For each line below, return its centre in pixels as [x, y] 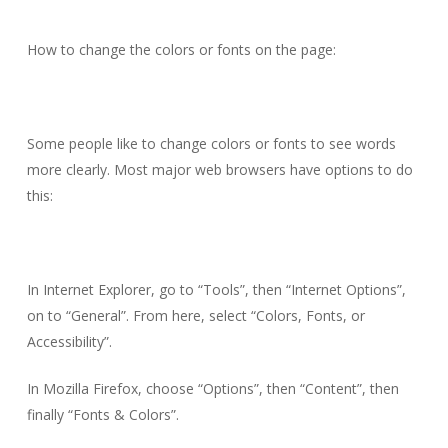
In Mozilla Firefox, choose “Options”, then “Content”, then [212, 388]
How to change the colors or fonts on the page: [181, 49]
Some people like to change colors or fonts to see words [211, 143]
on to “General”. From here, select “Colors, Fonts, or [195, 315]
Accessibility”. [69, 341]
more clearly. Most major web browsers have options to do [219, 169]
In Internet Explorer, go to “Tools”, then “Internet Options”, [216, 289]
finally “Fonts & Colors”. [102, 414]
